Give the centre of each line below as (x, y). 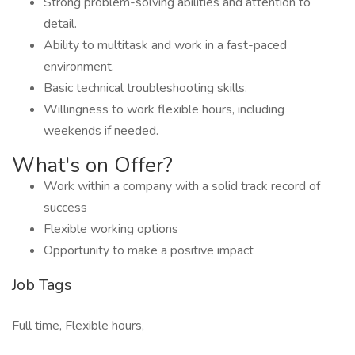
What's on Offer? (92, 165)
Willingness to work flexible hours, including (164, 109)
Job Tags (42, 285)
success (65, 208)
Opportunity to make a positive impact (149, 250)
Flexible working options (111, 229)
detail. (60, 24)
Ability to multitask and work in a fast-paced (165, 45)
